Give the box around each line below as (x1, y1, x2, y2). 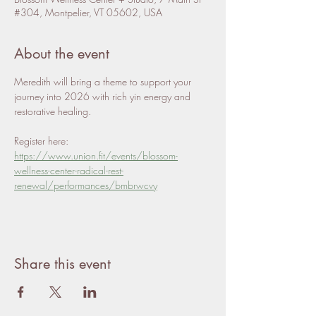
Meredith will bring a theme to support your (14, 75, 194, 88)
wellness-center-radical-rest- (14, 164, 123, 177)
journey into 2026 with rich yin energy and (14, 90, 193, 103)
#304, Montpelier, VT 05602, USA (14, 6, 162, 19)
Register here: (14, 134, 71, 147)
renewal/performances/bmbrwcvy (14, 178, 157, 192)
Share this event (14, 255, 111, 273)
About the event (14, 44, 109, 63)
